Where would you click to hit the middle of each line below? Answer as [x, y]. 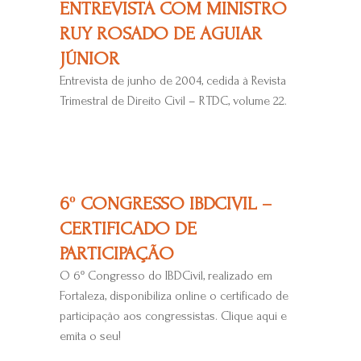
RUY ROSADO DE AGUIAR [160, 33]
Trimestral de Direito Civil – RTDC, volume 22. [173, 100]
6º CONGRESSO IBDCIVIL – [165, 203]
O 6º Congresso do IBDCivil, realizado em [166, 275]
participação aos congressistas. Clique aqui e [173, 315]
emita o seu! [90, 336]
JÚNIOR [89, 58]
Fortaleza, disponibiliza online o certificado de [174, 295]
